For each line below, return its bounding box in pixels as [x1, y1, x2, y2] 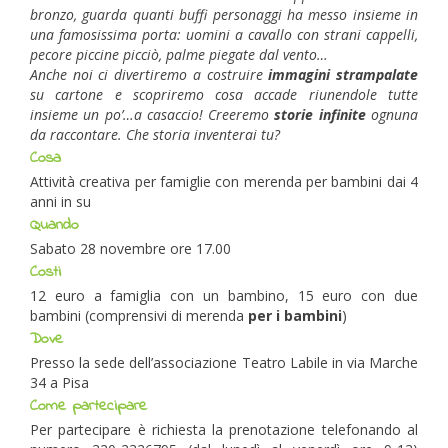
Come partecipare [30, 394, 147, 418]
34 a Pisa [30, 373, 89, 392]
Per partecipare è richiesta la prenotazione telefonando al [30, 420, 418, 439]
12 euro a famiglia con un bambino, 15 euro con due [30, 286, 418, 305]
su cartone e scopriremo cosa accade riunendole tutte [30, 85, 418, 104]
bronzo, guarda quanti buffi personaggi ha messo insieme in [30, 5, 418, 24]
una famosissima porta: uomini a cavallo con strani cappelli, [30, 25, 418, 44]
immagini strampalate [268, 65, 419, 84]
